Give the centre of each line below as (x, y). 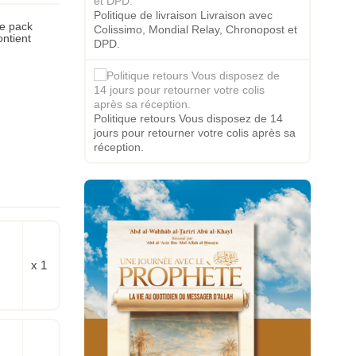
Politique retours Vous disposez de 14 (188, 118)
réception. (119, 147)
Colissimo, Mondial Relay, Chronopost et (195, 29)
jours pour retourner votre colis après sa (195, 133)
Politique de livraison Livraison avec (183, 15)
